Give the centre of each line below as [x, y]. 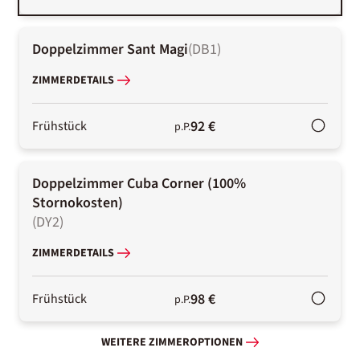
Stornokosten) [78, 202]
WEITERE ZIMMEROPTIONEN [172, 343]
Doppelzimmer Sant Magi [110, 49]
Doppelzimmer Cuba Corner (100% [139, 183]
